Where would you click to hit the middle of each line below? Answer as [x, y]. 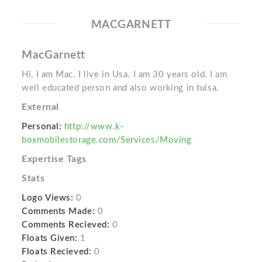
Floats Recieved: [57, 252]
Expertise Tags [54, 159]
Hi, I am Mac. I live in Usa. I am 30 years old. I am [125, 75]
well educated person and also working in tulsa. [120, 88]
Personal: [42, 127]
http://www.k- [94, 127]
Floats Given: [50, 238]
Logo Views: [48, 198]
